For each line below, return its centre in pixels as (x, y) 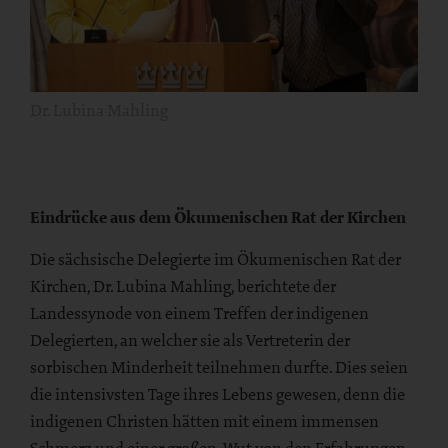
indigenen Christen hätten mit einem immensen (204, 420)
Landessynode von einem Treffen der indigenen (199, 312)
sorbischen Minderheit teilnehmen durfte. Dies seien (219, 366)
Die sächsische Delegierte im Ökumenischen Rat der (215, 258)
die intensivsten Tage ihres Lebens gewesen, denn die (217, 393)
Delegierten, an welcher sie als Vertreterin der (190, 339)
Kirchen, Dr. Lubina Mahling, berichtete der (183, 285)
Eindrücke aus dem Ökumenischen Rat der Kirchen (218, 217)
